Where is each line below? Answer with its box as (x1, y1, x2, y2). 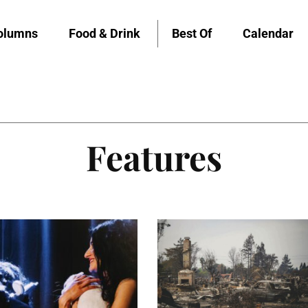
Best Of (172, 25, 212, 41)
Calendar (243, 25, 294, 41)
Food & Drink (69, 25, 140, 41)
